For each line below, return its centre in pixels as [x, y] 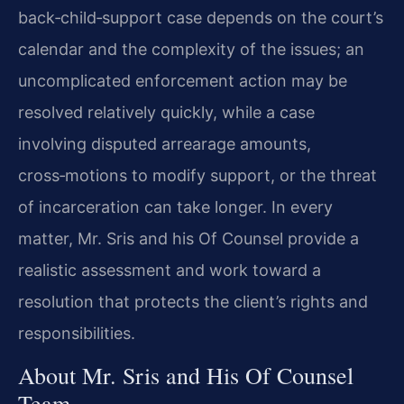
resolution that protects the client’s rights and [193, 301]
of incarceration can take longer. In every [175, 207]
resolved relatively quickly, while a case [166, 112]
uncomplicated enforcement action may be [183, 80]
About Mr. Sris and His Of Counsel [186, 376]
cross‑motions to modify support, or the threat [197, 175]
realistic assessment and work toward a [170, 270]
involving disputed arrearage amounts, [165, 143]
